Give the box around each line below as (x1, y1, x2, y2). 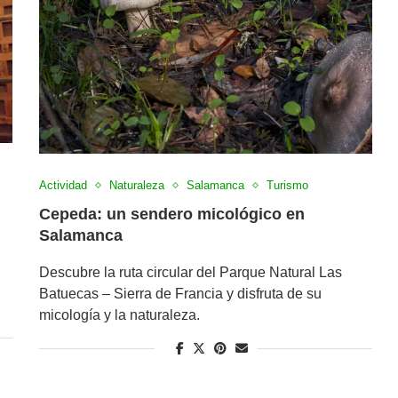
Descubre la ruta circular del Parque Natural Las (38, 265, 342, 281)
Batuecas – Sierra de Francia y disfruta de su (38, 286, 322, 302)
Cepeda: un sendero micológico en (38, 205, 305, 224)
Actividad (38, 179, 87, 193)
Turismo (266, 179, 308, 193)
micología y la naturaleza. (38, 307, 200, 323)
